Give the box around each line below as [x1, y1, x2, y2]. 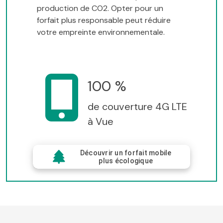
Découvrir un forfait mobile [80, 148, 172, 157]
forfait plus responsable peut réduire [37, 14, 171, 25]
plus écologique [99, 156, 153, 165]
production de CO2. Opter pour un [37, 2, 163, 13]
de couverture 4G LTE [88, 100, 187, 113]
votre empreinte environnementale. [37, 26, 165, 37]
